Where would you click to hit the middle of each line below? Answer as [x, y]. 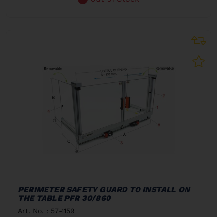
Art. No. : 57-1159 [46, 210]
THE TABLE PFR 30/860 [64, 198]
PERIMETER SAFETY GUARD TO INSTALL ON [104, 189]
